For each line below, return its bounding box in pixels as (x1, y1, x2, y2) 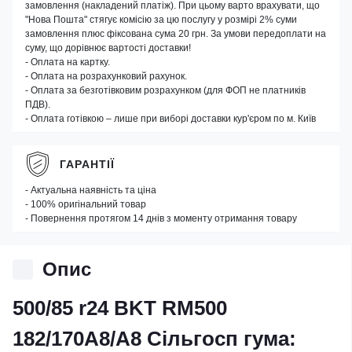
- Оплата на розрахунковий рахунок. (25, 71, 187, 82)
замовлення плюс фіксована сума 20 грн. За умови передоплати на (25, 28, 326, 39)
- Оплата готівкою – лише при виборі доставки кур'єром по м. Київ (25, 113, 316, 124)
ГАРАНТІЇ (60, 157, 115, 170)
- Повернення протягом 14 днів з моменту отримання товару (25, 213, 297, 224)
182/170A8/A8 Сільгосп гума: (13, 327, 296, 350)
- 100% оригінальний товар (25, 199, 146, 210)
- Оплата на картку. (25, 57, 110, 68)
